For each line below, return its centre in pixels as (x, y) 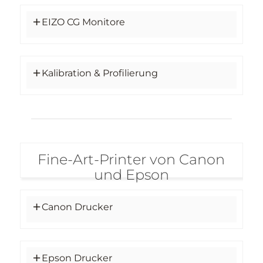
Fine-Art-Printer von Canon (131, 159)
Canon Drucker (77, 207)
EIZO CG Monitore (83, 22)
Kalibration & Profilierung (100, 73)
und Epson (131, 174)
